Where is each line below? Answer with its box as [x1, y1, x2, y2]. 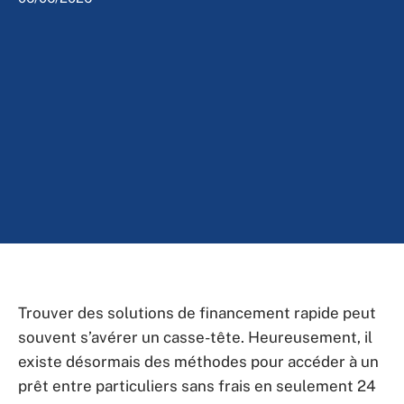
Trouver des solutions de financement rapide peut [18, 304, 376, 322]
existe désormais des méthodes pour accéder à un [18, 353, 379, 371]
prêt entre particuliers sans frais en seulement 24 [18, 377, 376, 395]
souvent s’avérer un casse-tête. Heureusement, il [18, 328, 372, 346]
